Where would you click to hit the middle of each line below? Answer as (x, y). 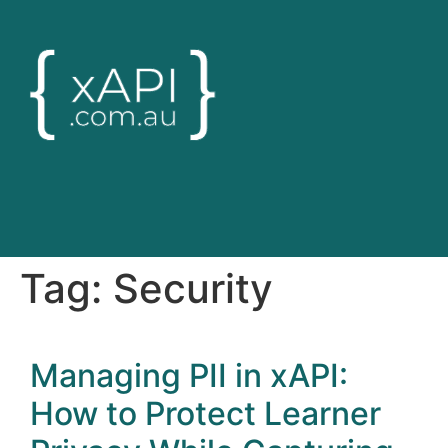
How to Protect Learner (205, 413)
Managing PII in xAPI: (189, 375)
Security (193, 288)
